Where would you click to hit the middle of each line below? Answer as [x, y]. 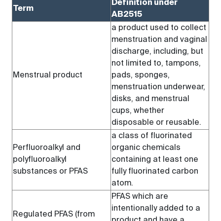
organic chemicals [146, 148]
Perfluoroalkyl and [47, 148]
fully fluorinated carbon [155, 172]
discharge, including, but [157, 52]
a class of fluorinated [152, 136]
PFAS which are [140, 197]
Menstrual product [48, 75]
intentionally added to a [156, 209]
